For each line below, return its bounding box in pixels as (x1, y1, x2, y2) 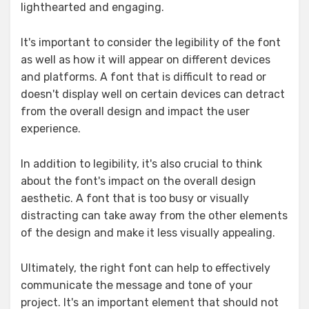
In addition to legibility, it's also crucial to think (21, 157, 262, 170)
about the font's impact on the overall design (21, 175, 256, 188)
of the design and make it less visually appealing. (21, 226, 275, 239)
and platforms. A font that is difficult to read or (21, 70, 266, 83)
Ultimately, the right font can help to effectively (21, 261, 270, 275)
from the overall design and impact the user (21, 105, 250, 118)
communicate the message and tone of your (21, 279, 252, 292)
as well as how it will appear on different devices (21, 53, 270, 66)
